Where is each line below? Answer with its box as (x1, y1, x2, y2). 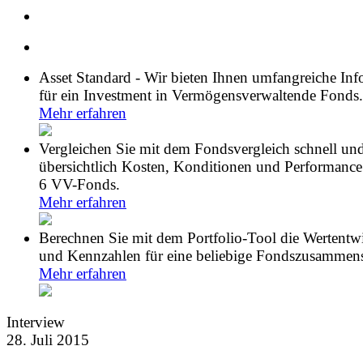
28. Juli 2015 (6, 331, 89, 348)
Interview (6, 314, 65, 331)
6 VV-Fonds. (39, 176, 120, 193)
